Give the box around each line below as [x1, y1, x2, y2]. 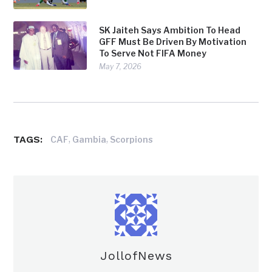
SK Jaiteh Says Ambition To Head [99, 25, 241, 36]
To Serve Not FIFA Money [99, 48, 207, 59]
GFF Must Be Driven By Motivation [99, 36, 247, 47]
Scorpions [110, 134, 154, 144]
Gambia [72, 134, 107, 144]
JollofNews [100, 248, 172, 263]
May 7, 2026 [99, 62, 142, 72]
